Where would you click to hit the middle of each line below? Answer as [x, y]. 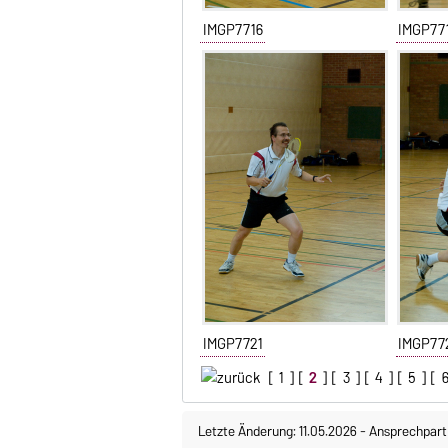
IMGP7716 [232, 29]
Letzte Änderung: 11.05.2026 [279, 430]
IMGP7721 [232, 343]
